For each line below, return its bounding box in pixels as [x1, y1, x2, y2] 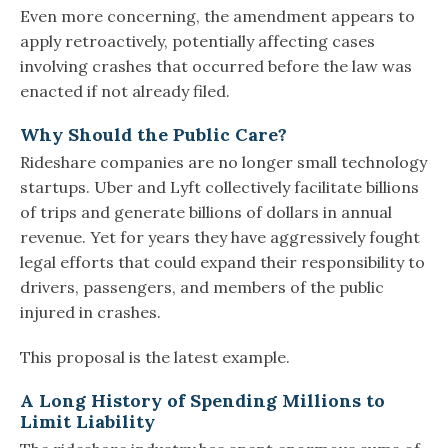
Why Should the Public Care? [20, 123, 287, 147]
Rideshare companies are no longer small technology [20, 152, 427, 173]
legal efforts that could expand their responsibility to [20, 252, 425, 273]
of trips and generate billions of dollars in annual [20, 202, 392, 223]
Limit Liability [20, 410, 155, 434]
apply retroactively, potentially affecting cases [20, 31, 375, 52]
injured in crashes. [20, 302, 161, 323]
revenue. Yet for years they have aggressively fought [20, 227, 420, 248]
